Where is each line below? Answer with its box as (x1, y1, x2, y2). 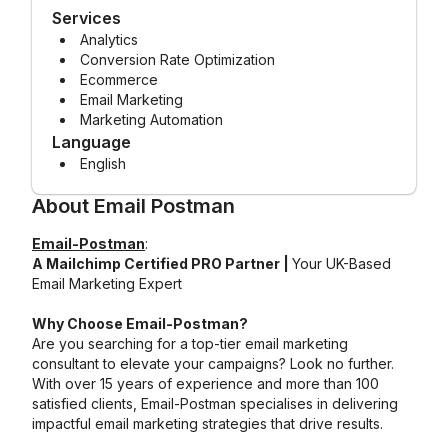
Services (52, 8, 121, 28)
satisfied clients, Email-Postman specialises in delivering (32, 395, 398, 412)
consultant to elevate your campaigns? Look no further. (32, 355, 394, 372)
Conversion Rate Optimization (80, 51, 275, 68)
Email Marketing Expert (32, 275, 182, 292)
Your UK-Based (292, 255, 391, 272)
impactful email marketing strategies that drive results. (32, 415, 383, 432)
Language (52, 132, 131, 152)
